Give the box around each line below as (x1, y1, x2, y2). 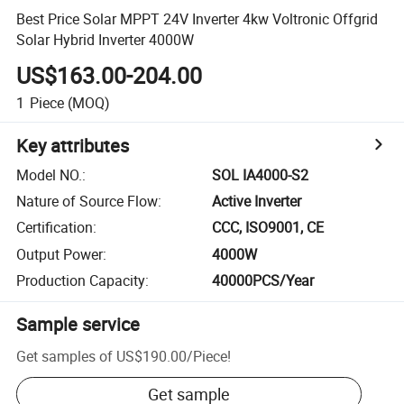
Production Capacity (16, 271, 146, 291)
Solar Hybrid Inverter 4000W (16, 29, 195, 50)
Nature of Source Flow (16, 191, 159, 212)
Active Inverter (212, 191, 302, 212)
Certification (16, 217, 94, 238)
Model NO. (16, 164, 83, 185)
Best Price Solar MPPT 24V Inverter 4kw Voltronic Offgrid (16, 8, 379, 29)
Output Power (16, 243, 104, 264)
